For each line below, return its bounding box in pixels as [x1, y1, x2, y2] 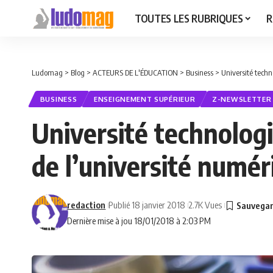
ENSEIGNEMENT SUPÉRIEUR [94, 94, 196, 104]
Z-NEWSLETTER [212, 94, 272, 104]
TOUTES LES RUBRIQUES [134, 11, 243, 25]
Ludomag [32, 68, 63, 77]
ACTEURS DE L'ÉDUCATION [93, 68, 178, 77]
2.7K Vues [188, 199, 222, 211]
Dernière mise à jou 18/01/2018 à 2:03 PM [67, 215, 211, 227]
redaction [67, 199, 106, 211]
